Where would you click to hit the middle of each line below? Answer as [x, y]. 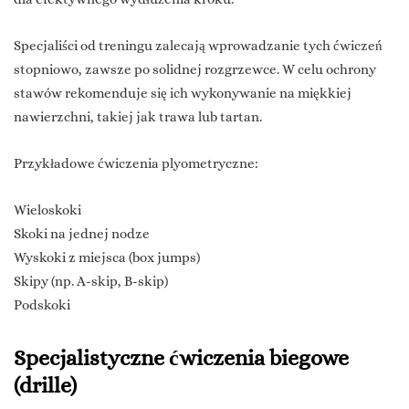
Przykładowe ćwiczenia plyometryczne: [136, 164]
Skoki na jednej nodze [82, 234]
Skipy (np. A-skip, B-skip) [91, 282]
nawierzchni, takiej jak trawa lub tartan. [138, 117]
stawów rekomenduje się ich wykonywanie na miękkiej [183, 94]
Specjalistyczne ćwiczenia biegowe [181, 358]
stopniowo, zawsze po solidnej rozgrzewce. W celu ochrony [195, 70]
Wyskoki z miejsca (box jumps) [107, 258]
